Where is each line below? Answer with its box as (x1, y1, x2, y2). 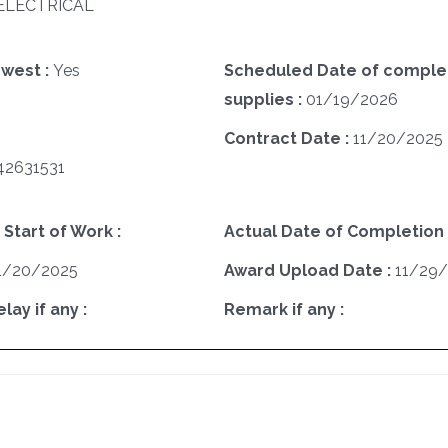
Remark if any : (223, 300, 344, 320)
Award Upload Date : (223, 261, 395, 281)
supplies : (223, 89, 306, 109)
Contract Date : (223, 128, 353, 148)
